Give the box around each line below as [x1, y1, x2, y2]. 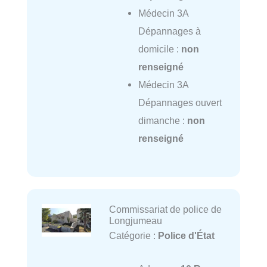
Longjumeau [108, 215, 162, 226]
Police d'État [157, 229, 215, 241]
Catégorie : [108, 229, 158, 241]
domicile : [138, 44, 181, 55]
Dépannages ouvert [138, 97, 222, 108]
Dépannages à [138, 26, 201, 37]
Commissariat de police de [108, 203, 222, 215]
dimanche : [138, 115, 187, 126]
